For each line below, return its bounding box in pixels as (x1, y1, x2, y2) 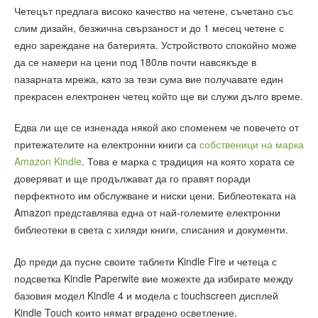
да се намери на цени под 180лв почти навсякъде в (14, 54, 256, 69)
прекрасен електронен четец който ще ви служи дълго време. (14, 88, 303, 103)
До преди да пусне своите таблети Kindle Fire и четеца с (14, 253, 277, 268)
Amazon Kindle (14, 154, 82, 169)
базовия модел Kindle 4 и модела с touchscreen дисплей (14, 287, 278, 302)
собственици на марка (199, 137, 304, 152)
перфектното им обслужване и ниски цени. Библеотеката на (14, 188, 296, 203)
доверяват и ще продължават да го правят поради (14, 171, 251, 186)
